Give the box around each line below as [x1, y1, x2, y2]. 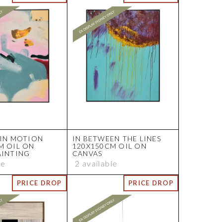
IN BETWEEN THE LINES [72, 134, 161, 143]
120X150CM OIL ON [72, 142, 147, 151]
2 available [74, 159, 118, 168]
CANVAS [72, 149, 103, 158]
